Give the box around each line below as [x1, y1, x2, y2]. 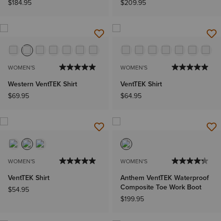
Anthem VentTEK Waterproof [120, 172, 209, 183]
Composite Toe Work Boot [120, 182, 201, 192]
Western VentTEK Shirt [8, 79, 77, 89]
